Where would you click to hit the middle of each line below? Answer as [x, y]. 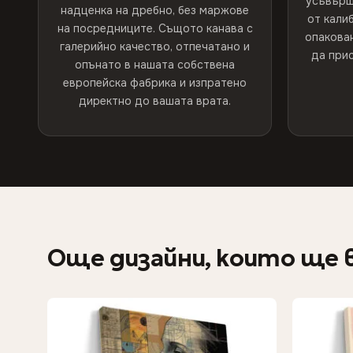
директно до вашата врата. [155, 101]
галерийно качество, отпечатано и [155, 46]
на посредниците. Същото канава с [155, 28]
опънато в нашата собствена [155, 65]
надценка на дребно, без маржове [155, 10]
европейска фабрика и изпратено [155, 83]
